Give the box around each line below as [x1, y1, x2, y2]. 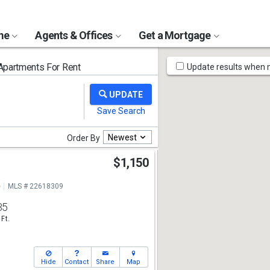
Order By [67, 133, 100, 143]
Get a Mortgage [138, 29, 213, 42]
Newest [108, 132, 137, 142]
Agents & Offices [35, 29, 115, 42]
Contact [64, 258, 89, 266]
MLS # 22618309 [7, 182, 63, 190]
